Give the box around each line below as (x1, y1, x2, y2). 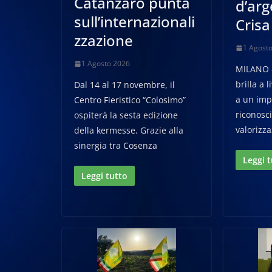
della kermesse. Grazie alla (74, 124, 183, 136)
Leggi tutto (81, 170, 127, 182)
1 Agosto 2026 (81, 58, 130, 69)
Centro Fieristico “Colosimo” (74, 94, 186, 106)
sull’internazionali (74, 12, 195, 32)
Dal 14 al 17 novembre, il (74, 79, 175, 90)
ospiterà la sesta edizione (74, 109, 178, 121)
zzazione (74, 30, 133, 50)
